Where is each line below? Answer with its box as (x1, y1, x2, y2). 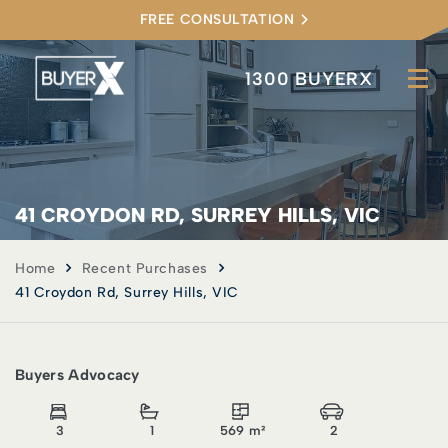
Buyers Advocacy (15, 366, 140, 384)
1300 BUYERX (245, 67, 373, 90)
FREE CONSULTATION (139, 11, 295, 28)
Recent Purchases (81, 260, 208, 277)
